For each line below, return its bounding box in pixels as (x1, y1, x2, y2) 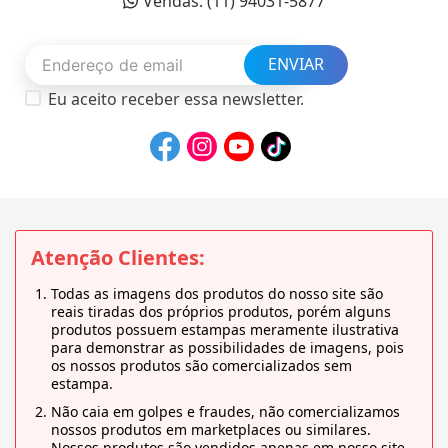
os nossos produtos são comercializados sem (51, 356, 352, 376)
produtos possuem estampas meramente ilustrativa (51, 320, 399, 340)
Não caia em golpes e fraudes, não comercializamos (51, 402, 400, 422)
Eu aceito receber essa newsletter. (47, 87, 304, 110)
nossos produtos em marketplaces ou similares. (51, 420, 371, 440)
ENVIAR (267, 53, 324, 76)
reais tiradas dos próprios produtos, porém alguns (51, 302, 391, 322)
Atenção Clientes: (31, 244, 205, 272)
